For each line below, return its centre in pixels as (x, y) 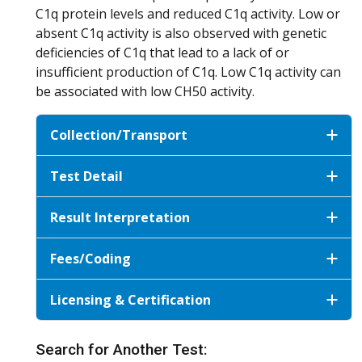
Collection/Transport (119, 135)
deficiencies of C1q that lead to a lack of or (162, 52)
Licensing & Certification (130, 299)
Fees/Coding (90, 258)
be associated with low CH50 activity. (145, 91)
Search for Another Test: (122, 349)
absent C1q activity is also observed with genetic (181, 33)
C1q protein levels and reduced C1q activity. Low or (188, 13)
